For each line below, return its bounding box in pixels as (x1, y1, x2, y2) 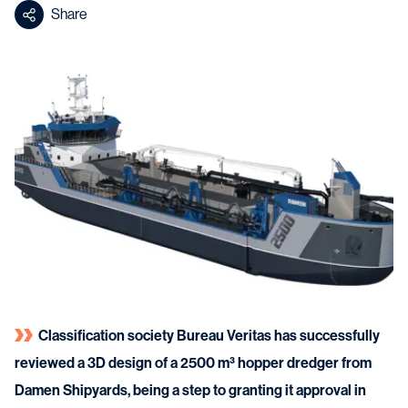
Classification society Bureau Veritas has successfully (38, 327, 380, 344)
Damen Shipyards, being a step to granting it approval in (15, 382, 366, 399)
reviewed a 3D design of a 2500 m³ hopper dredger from (15, 354, 372, 372)
